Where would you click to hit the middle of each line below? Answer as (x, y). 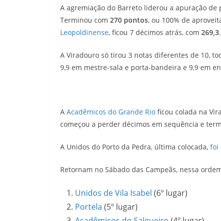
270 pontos (129, 20)
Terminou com (85, 20)
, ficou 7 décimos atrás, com (155, 32)
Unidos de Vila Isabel (113, 193)
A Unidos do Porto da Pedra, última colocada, (135, 147)
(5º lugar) (120, 207)
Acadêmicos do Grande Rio (111, 112)
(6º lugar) (170, 193)
